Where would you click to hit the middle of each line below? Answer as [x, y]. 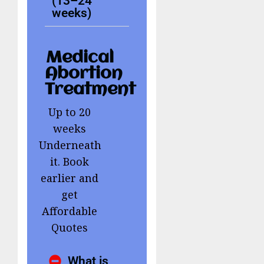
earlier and [69, 178]
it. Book [69, 162]
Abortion [84, 74]
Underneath [70, 145]
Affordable [69, 211]
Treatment [90, 90]
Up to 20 [69, 112]
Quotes [69, 228]
